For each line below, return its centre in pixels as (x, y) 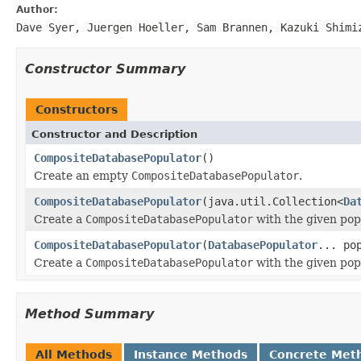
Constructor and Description (114, 134)
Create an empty (83, 175)
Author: (37, 9)
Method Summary (89, 313)
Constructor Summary (105, 68)
